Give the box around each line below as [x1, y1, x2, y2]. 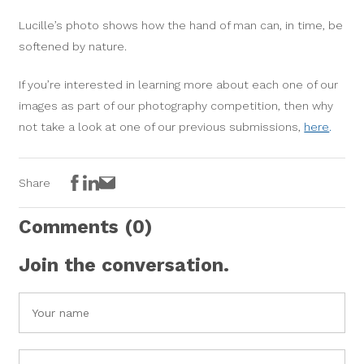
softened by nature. [19, 39, 128, 53]
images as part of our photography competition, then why [19, 98, 334, 112]
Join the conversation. [19, 253, 230, 276]
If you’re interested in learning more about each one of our [19, 77, 339, 91]
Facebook [84, 174, 160, 194]
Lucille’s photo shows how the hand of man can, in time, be [19, 18, 344, 32]
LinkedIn [101, 174, 167, 194]
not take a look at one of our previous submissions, [19, 119, 305, 133]
